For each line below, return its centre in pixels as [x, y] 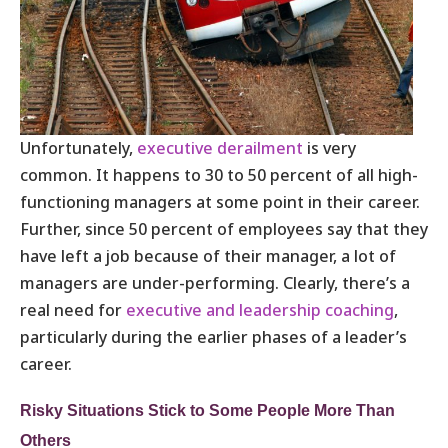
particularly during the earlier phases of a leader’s [213, 336]
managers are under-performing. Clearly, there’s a [215, 282]
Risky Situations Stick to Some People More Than [207, 410]
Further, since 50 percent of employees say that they [224, 228]
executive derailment [220, 147]
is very [329, 147]
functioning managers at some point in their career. [220, 201]
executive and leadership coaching [260, 309]
